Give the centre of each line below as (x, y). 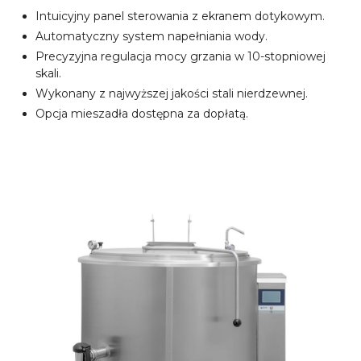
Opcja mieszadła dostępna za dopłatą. (142, 114)
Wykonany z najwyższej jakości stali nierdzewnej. (172, 94)
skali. (48, 74)
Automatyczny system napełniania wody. (151, 37)
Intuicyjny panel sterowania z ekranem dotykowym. (180, 17)
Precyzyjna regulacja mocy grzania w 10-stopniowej (180, 57)
